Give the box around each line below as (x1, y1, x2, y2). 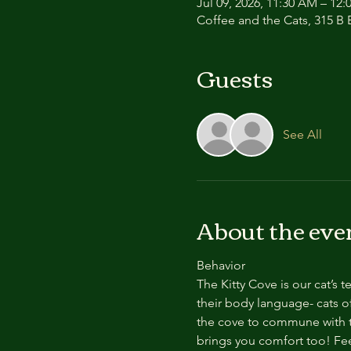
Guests (196, 56, 273, 99)
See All (282, 127, 322, 142)
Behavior (196, 258, 245, 273)
